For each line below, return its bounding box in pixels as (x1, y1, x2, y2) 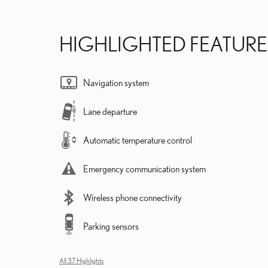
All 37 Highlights (59, 256, 103, 264)
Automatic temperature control (83, 134, 192, 145)
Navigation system (83, 77, 149, 88)
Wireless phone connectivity (83, 191, 182, 203)
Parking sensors (83, 220, 139, 232)
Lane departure (83, 105, 137, 117)
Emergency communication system (83, 163, 206, 174)
